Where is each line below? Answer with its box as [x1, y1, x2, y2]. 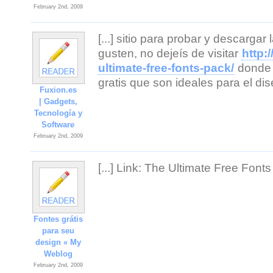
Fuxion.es [40, 85, 77, 94]
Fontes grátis [34, 214, 83, 224]
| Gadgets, [39, 97, 77, 106]
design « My [35, 238, 81, 247]
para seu [42, 226, 74, 235]
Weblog [44, 249, 73, 258]
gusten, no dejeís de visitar [98, 47, 241, 60]
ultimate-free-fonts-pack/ [98, 62, 234, 74]
